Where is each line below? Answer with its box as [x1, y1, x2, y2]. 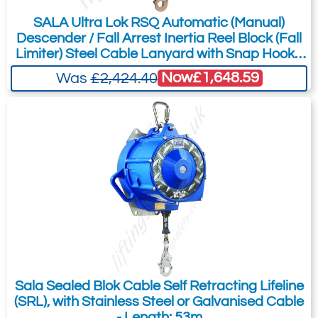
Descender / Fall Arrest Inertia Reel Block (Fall [16, 31, 89, 45]
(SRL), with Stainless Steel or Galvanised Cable [14, 294, 304, 309]
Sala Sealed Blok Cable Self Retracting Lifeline [14, 278, 304, 293]
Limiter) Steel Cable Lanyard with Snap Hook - [16, 46, 302, 61]
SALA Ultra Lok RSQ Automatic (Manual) [33, 15, 285, 30]
